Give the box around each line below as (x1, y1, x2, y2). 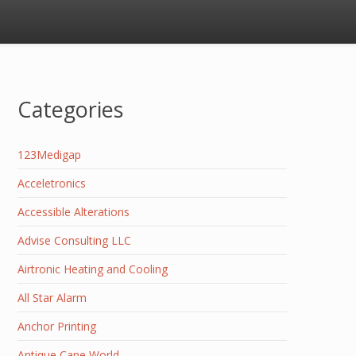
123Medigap (17, 147, 81, 162)
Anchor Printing (17, 319, 96, 334)
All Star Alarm (17, 290, 87, 305)
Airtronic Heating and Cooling (17, 261, 168, 277)
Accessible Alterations (17, 204, 130, 219)
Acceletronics (17, 176, 86, 191)
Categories (17, 95, 123, 124)
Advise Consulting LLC (17, 233, 131, 248)
